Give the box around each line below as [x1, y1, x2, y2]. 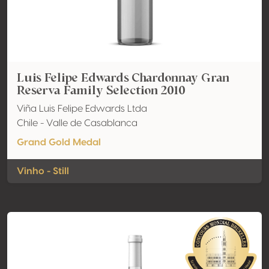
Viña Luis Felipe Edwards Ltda [17, 104, 147, 113]
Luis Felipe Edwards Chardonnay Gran [17, 69, 229, 86]
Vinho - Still [17, 166, 69, 176]
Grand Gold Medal [17, 138, 101, 147]
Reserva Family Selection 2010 [17, 82, 186, 98]
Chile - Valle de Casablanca [17, 118, 138, 128]
